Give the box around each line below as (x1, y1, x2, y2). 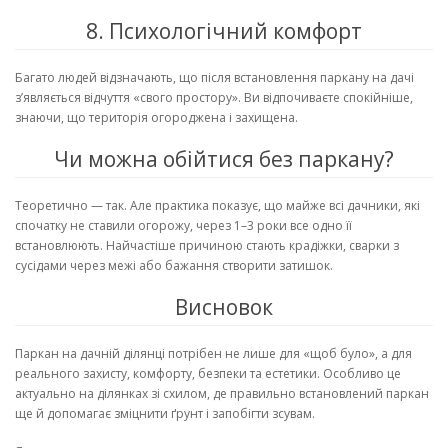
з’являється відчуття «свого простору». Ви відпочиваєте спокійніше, (15, 88, 413, 106)
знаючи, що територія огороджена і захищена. (15, 108, 298, 126)
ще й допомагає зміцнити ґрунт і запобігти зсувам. (15, 404, 315, 422)
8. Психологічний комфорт (86, 16, 362, 45)
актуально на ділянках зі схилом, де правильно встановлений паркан (15, 384, 429, 402)
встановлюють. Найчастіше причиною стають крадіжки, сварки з (15, 236, 399, 254)
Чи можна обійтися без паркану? (54, 144, 394, 173)
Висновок (175, 292, 273, 321)
